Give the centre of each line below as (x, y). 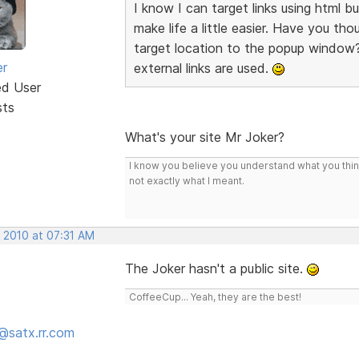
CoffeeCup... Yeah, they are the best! (215, 296)
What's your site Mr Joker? (204, 137)
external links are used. (203, 68)
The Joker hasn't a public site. (216, 268)
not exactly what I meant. (186, 180)
